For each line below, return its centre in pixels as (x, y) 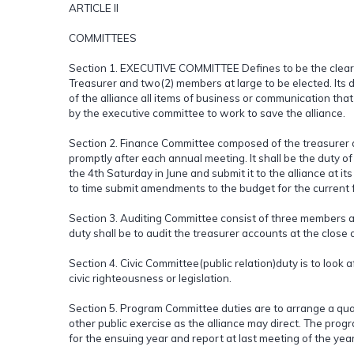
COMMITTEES (103, 38)
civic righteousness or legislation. (150, 278)
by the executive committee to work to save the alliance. (207, 113)
